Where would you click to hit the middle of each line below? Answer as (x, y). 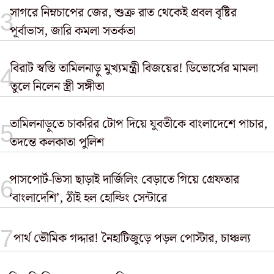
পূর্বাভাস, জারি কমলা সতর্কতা (73, 31)
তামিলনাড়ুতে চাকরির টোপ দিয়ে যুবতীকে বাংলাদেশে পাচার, (139, 124)
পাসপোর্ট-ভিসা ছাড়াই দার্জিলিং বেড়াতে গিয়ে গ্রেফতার (124, 180)
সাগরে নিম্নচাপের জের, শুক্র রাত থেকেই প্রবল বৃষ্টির (124, 13)
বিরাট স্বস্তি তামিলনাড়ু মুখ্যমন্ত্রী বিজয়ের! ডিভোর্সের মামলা (134, 68)
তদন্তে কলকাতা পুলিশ (57, 143)
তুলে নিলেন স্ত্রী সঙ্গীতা (57, 87)
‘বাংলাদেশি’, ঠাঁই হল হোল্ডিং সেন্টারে (88, 198)
